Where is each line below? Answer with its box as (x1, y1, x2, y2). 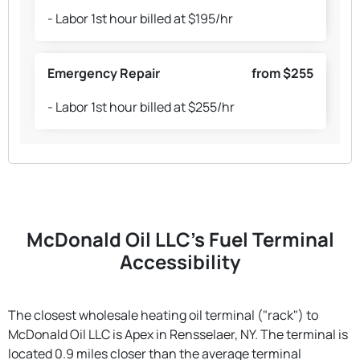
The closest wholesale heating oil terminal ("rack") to (8, 305, 318, 324)
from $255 (251, 64, 313, 83)
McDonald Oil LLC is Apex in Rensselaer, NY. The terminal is (8, 325, 348, 343)
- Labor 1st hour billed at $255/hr (47, 98, 235, 117)
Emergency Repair (47, 64, 160, 83)
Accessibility (120, 247, 240, 275)
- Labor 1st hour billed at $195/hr (47, 10, 233, 28)
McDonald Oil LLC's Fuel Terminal (26, 225, 334, 252)
